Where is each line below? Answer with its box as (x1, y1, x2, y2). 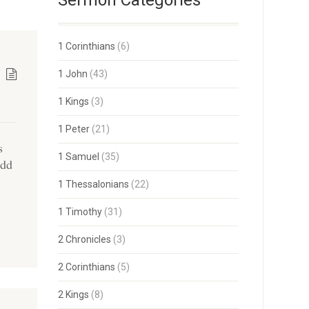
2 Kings (57, 289, 89, 300)
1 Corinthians (57, 41, 115, 52)
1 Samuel (57, 151, 99, 162)
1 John (57, 68, 88, 79)
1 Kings (57, 96, 89, 107)
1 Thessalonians (57, 179, 129, 190)
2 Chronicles (57, 234, 111, 245)
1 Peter (57, 123, 90, 134)
